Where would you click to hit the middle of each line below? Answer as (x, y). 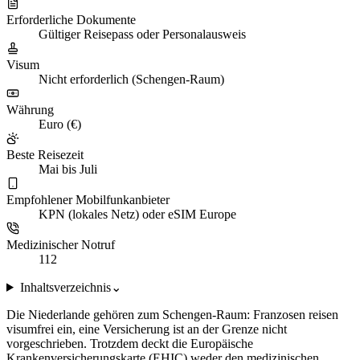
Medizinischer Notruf (61, 244)
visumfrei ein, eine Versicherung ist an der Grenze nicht (147, 329)
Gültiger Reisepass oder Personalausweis (142, 34)
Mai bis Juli (68, 169)
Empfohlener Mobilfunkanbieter (88, 199)
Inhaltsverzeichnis (65, 287)
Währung (30, 109)
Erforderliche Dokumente (71, 19)
